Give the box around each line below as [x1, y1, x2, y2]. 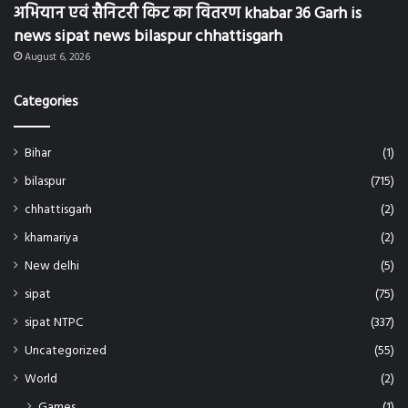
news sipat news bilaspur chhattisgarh [14, 24, 282, 51]
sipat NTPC [25, 313, 83, 333]
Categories [14, 91, 78, 114]
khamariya [25, 229, 78, 249]
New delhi [25, 257, 79, 277]
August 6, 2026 [25, 49, 90, 66]
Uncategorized [25, 342, 107, 362]
